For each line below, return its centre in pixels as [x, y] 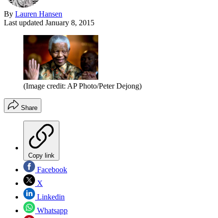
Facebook [51, 170]
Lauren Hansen [39, 14]
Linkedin [50, 197]
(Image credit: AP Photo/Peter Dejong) [82, 86]
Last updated [25, 22]
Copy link [41, 156]
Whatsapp [51, 211]
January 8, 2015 [70, 22]
